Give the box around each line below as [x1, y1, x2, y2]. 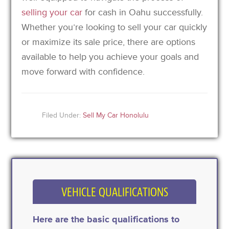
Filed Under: [42, 110, 83, 120]
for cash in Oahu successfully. [82, 6, 203, 18]
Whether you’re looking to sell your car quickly [21, 21, 208, 33]
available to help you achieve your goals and [21, 51, 199, 62]
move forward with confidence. [21, 65, 145, 77]
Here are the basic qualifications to [33, 213, 180, 225]
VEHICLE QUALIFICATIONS [61, 184, 168, 200]
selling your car [21, 6, 83, 18]
